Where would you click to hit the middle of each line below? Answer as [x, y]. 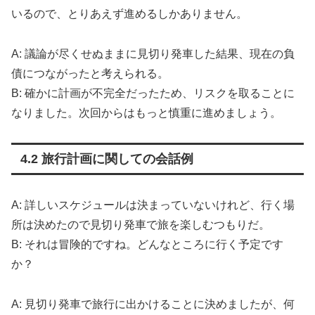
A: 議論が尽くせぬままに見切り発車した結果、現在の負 [153, 53]
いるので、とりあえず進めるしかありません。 [129, 13]
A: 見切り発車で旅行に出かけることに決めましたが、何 [153, 304]
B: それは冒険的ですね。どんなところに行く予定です [147, 245]
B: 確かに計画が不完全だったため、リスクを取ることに [153, 93]
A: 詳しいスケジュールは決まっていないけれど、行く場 [153, 205]
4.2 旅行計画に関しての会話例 [107, 159]
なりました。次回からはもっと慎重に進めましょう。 [146, 112]
